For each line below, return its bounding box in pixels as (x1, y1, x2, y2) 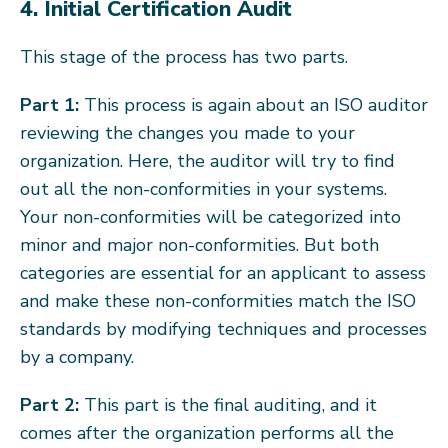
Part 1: (20, 92, 79, 117)
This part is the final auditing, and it (79, 392, 377, 417)
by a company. (20, 344, 134, 369)
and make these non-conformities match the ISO (20, 288, 416, 313)
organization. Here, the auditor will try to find (20, 148, 395, 173)
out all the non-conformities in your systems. (20, 176, 387, 201)
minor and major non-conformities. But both (20, 232, 379, 257)
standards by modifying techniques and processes (20, 316, 427, 341)
